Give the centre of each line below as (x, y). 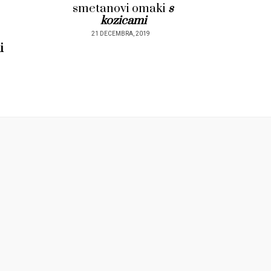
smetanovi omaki (120, 9)
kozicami (123, 21)
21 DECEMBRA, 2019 (121, 34)
